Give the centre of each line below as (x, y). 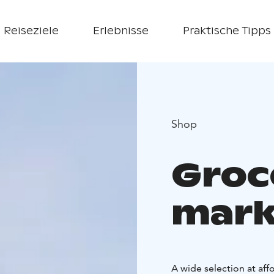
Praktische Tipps (227, 31)
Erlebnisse (120, 31)
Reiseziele (31, 31)
